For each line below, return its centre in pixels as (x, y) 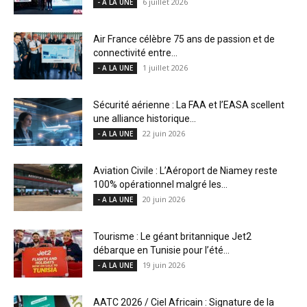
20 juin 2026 (164, 199)
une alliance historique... (145, 119)
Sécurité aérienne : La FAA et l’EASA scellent (189, 105)
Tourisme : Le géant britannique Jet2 (172, 237)
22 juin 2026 (164, 134)
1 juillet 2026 (165, 68)
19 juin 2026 (164, 265)
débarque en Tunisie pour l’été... (161, 250)
